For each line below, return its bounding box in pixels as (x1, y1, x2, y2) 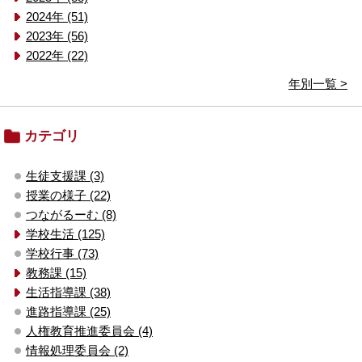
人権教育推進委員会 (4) (26, 323, 153, 338)
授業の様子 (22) (26, 187, 111, 202)
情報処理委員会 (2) (26, 343, 128, 357)
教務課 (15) (26, 265, 86, 280)
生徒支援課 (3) (26, 168, 104, 183)
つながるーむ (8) (26, 207, 116, 221)
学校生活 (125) (26, 226, 105, 241)
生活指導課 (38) (26, 284, 111, 299)
